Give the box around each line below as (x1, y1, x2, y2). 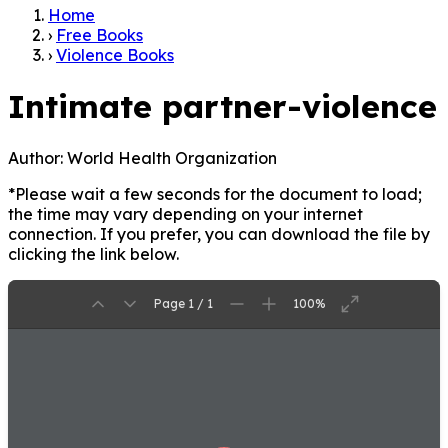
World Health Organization (63, 147, 277, 168)
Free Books (56, 24, 143, 45)
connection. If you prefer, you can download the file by (8, 223, 430, 244)
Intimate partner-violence (8, 86, 437, 127)
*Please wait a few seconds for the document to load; (8, 183, 422, 204)
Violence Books (56, 44, 174, 65)
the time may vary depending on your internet (8, 203, 363, 224)
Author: (8, 147, 63, 168)
